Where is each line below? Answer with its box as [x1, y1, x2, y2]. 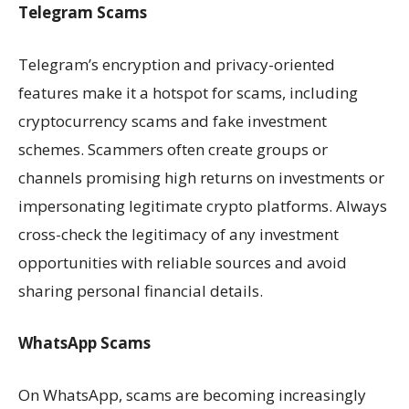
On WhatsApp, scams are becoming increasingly [18, 384, 366, 406]
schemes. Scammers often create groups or [18, 139, 328, 161]
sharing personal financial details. [18, 280, 263, 302]
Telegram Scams [18, 2, 147, 24]
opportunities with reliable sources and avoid [18, 252, 347, 274]
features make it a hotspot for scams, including [18, 82, 358, 104]
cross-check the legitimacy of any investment [18, 224, 339, 246]
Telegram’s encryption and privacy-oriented [18, 54, 335, 76]
